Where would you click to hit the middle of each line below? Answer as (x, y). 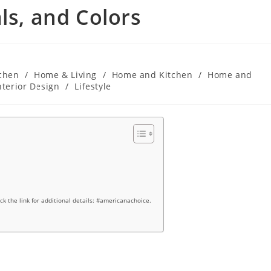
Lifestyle (93, 86)
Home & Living (65, 74)
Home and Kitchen (152, 74)
